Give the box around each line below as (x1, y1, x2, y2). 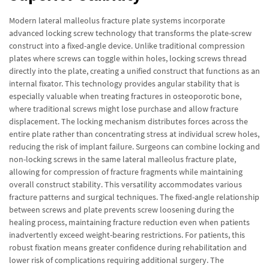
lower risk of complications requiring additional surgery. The (9, 255, 224, 265)
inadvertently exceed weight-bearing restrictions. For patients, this (9, 229, 245, 240)
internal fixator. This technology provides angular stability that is (9, 78, 240, 89)
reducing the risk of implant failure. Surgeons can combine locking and (9, 141, 260, 152)
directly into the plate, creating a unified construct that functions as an (9, 65, 260, 76)
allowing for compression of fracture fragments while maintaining (9, 166, 243, 177)
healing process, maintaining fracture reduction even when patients (9, 217, 250, 228)
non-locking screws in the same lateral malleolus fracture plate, (9, 154, 236, 165)
